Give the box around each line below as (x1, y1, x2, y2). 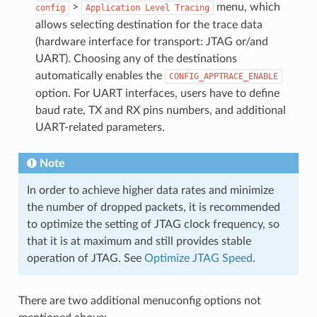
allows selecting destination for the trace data (35, 19, 263, 31)
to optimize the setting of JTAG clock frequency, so (26, 219, 279, 231)
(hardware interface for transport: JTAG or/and (35, 36, 268, 48)
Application (85, 3, 140, 13)
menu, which (213, 1, 280, 13)
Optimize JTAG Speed (144, 253, 253, 265)
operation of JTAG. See (26, 253, 144, 265)
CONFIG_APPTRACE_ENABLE (168, 71, 278, 82)
